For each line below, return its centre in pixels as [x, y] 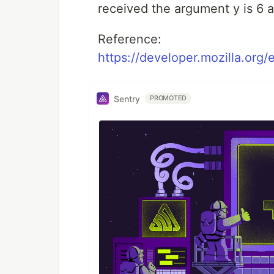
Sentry [127, 98]
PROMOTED [168, 98]
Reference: [130, 39]
